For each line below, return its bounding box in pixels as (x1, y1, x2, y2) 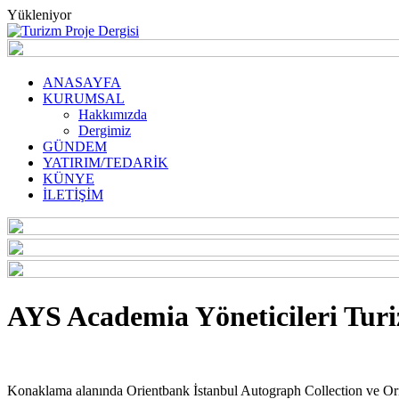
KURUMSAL (43, 91, 125, 106)
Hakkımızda (78, 107, 147, 122)
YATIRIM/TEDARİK (43, 155, 168, 170)
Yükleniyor (7, 7, 71, 22)
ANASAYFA (43, 75, 121, 90)
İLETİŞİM (43, 187, 103, 202)
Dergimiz (78, 123, 131, 138)
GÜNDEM (43, 139, 107, 154)
